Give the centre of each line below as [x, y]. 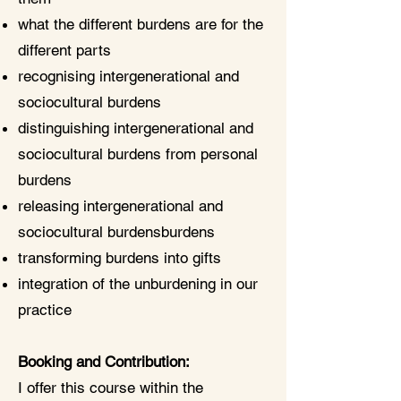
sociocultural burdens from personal [138, 154]
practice [45, 310]
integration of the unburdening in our [138, 284]
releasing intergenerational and [120, 206]
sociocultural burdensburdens [116, 232]
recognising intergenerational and [128, 76]
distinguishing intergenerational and [136, 128]
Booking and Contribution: [104, 362]
